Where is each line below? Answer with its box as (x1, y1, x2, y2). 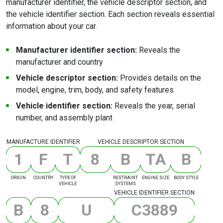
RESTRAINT (113, 175, 138, 181)
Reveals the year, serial (112, 101, 195, 111)
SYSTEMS (115, 181, 136, 187)
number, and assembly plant (16, 113, 112, 123)
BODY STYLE (173, 175, 199, 181)
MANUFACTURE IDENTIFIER (6, 138, 80, 146)
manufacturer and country (16, 57, 103, 67)
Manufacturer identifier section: (16, 45, 137, 55)
